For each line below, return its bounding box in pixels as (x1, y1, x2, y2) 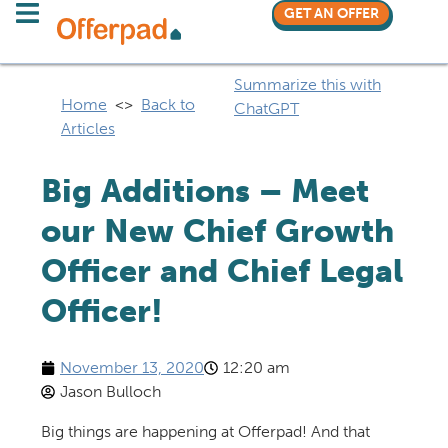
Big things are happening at (40, 422, 238, 441)
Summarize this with (234, 75, 381, 94)
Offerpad (237, 422, 302, 441)
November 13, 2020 (59, 358, 204, 377)
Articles (60, 119, 115, 138)
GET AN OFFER (283, 5, 379, 22)
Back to (140, 95, 195, 114)
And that (310, 422, 370, 441)
